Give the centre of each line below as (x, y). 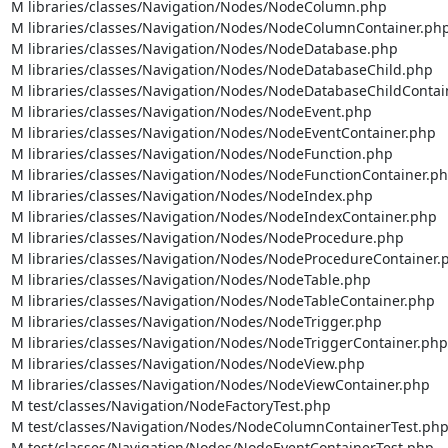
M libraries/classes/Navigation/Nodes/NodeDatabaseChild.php (221, 69)
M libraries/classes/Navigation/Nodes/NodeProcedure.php (207, 237)
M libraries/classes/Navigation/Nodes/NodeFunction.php (201, 153)
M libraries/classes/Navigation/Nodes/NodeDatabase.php (204, 48)
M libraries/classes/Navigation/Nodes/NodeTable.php (190, 279)
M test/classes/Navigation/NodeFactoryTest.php (170, 405)
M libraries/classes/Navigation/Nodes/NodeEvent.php (191, 111)
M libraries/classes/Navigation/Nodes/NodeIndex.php (191, 195)
